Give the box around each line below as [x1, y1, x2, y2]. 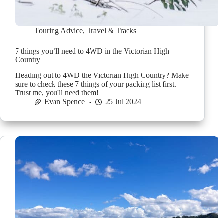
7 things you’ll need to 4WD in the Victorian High [15, 46, 169, 55]
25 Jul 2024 [105, 97, 141, 106]
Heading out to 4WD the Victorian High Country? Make [15, 71, 189, 80]
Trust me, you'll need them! [15, 89, 99, 97]
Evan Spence [44, 97, 85, 106]
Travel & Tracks [87, 26, 136, 35]
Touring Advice [35, 26, 83, 35]
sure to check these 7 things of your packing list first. [15, 80, 176, 89]
